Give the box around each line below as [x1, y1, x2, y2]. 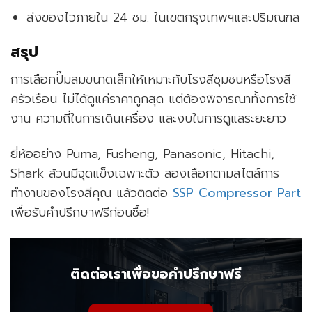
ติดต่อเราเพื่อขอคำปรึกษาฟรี [70, 264, 242, 285]
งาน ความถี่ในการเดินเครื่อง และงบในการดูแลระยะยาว [10, 109, 286, 128]
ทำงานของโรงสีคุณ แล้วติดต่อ [10, 184, 173, 203]
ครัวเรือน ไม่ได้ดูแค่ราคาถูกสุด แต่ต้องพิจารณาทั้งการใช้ [10, 90, 296, 109]
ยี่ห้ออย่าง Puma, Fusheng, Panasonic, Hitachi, [10, 145, 274, 164]
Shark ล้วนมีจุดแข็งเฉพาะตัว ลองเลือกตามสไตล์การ [10, 164, 279, 183]
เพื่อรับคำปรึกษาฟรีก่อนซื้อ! [10, 203, 149, 222]
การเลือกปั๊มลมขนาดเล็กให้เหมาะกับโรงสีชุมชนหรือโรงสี [10, 70, 291, 89]
